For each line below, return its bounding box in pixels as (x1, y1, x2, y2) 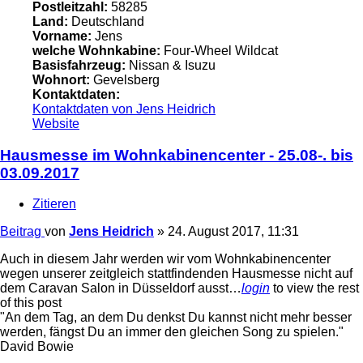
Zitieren (32, 197, 76, 211)
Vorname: (32, 29, 92, 44)
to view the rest (270, 281, 359, 296)
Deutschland (68, 15, 144, 29)
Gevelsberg (90, 73, 160, 88)
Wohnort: (32, 73, 90, 88)
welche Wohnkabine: (32, 44, 160, 58)
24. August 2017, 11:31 (168, 224, 299, 239)
